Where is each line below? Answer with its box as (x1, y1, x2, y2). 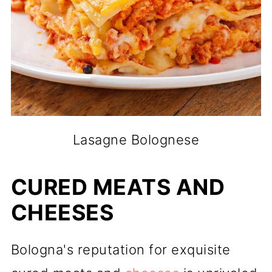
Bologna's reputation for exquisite (10, 242, 231, 257)
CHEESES (10, 199, 114, 226)
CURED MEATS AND (10, 174, 225, 200)
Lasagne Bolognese (72, 132, 200, 148)
